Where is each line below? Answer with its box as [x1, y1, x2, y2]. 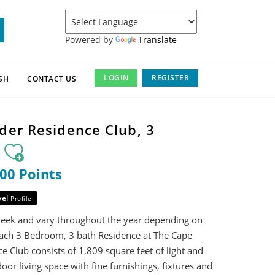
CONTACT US [27, 74, 77, 84]
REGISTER [152, 72, 190, 83]
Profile [10, 194, 32, 203]
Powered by [65, 33, 115, 45]
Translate [138, 33, 177, 45]
